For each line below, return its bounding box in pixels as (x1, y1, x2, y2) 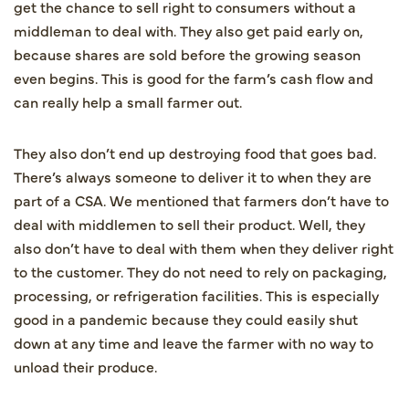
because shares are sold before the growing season (14, 43, 361, 64)
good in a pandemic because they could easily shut (14, 308, 358, 329)
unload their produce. (14, 355, 157, 376)
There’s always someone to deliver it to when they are (14, 165, 372, 186)
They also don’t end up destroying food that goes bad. (14, 142, 376, 163)
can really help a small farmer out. (14, 90, 242, 111)
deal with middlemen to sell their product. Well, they (14, 213, 365, 234)
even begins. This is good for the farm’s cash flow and (14, 67, 373, 88)
